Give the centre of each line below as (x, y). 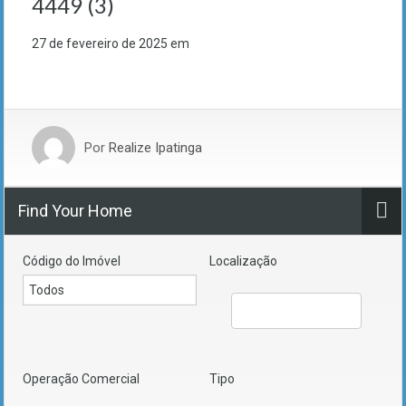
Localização (243, 261)
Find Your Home (75, 211)
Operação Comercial (81, 379)
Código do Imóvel (72, 261)
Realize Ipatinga (155, 148)
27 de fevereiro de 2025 (100, 44)
